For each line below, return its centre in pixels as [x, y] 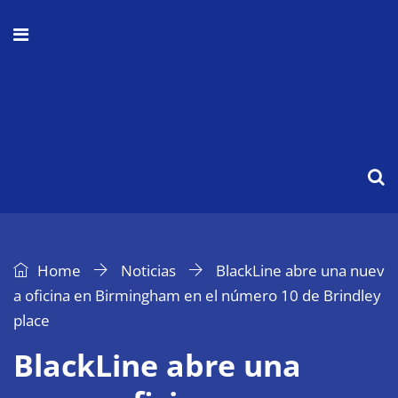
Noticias [148, 271]
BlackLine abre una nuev [300, 271]
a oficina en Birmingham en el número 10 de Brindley [197, 295]
